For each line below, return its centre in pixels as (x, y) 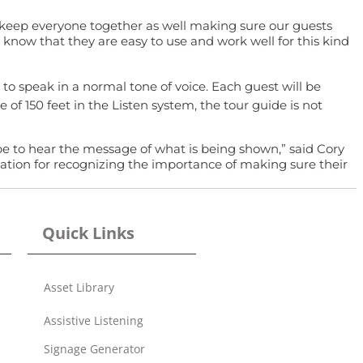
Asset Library (79, 288)
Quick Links (88, 233)
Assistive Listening (94, 321)
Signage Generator (94, 349)
